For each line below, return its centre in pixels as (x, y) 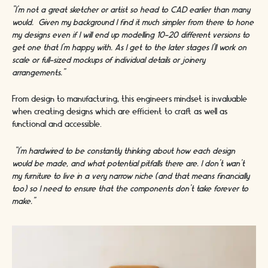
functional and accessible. (57, 125)
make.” (24, 201)
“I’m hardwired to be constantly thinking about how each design (124, 151)
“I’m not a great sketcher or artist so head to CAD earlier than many (131, 10)
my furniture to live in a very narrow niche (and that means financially (131, 176)
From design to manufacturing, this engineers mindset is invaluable (130, 100)
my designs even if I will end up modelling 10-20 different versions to (131, 36)
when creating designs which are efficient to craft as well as (120, 112)
